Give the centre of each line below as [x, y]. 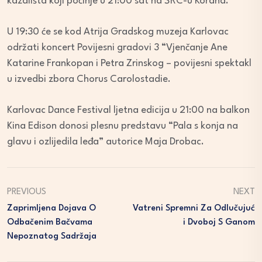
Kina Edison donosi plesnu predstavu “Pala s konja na [123, 126]
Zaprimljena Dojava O [51, 208]
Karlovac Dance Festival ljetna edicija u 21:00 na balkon [128, 110]
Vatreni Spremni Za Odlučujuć [194, 208]
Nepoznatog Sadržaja [52, 236]
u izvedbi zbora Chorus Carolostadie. [89, 79]
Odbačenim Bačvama [50, 222]
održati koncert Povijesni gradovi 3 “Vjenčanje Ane [117, 47]
